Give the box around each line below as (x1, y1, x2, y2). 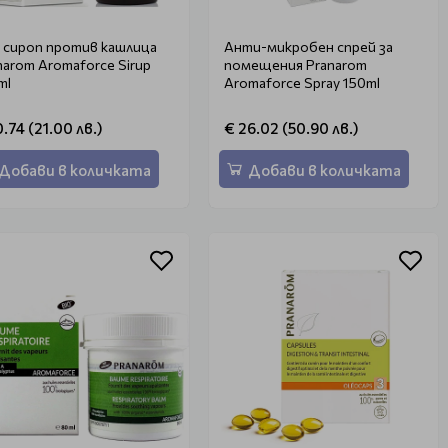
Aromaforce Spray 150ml (223, 74, 380, 91)
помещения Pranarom (223, 56, 367, 73)
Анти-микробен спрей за (223, 38, 393, 55)
